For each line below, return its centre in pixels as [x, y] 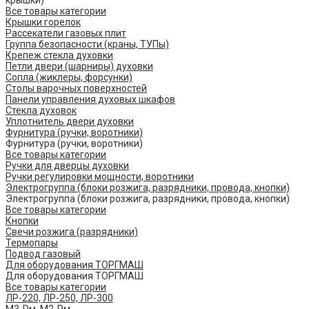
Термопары [32, 243]
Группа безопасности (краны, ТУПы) [87, 44]
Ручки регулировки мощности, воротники [100, 177]
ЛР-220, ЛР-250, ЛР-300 [59, 298]
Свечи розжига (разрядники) [72, 232]
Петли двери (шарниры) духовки [79, 67]
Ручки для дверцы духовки [67, 166]
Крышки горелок [43, 22]
